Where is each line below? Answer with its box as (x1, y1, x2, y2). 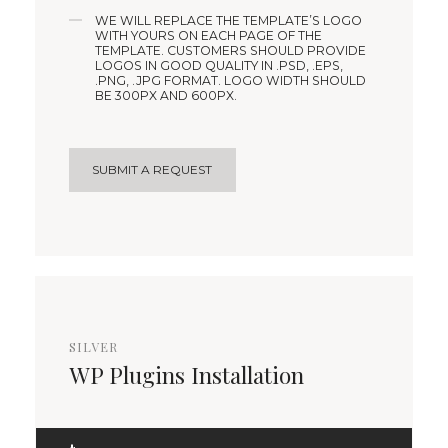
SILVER (69, 338, 118, 355)
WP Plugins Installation (69, 359, 304, 390)
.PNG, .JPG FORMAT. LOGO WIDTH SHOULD (95, 73, 367, 89)
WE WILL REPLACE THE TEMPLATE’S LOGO (95, 13, 363, 29)
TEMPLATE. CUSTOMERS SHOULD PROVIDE (95, 43, 367, 59)
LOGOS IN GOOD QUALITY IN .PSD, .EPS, (95, 58, 344, 74)
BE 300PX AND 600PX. (95, 88, 238, 104)
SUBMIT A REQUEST (92, 161, 213, 177)
